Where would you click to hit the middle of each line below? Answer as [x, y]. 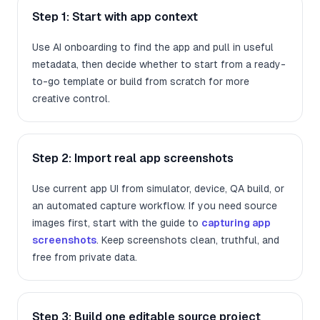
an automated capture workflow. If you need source [155, 206]
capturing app [236, 223]
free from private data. [85, 257]
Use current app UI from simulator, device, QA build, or [158, 189]
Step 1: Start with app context [115, 17]
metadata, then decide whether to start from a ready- [159, 65]
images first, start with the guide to [117, 223]
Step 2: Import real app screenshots [133, 159]
